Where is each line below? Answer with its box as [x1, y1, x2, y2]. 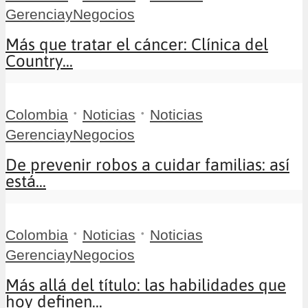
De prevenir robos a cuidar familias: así [5, 155, 289, 174]
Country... [5, 51, 73, 70]
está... [5, 171, 46, 190]
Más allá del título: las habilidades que [5, 275, 286, 294]
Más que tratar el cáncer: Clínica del [5, 34, 268, 54]
